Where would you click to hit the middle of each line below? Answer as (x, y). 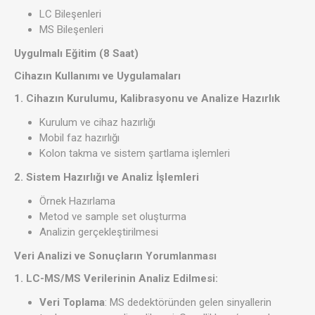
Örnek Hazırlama (77, 201)
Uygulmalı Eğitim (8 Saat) (76, 54)
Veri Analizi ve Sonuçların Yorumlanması (117, 256)
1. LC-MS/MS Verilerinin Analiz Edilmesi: (116, 279)
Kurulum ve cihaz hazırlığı (97, 123)
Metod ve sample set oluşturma (113, 217)
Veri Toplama (72, 303)
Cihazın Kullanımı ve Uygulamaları (97, 76)
